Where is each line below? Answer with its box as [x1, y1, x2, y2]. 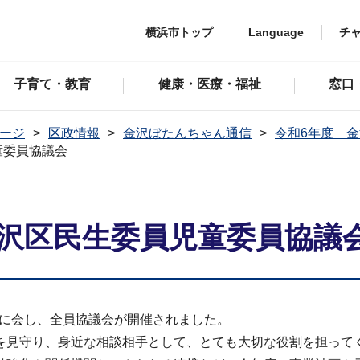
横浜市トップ [145, 25, 213, 39]
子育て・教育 [13, 77, 91, 91]
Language [248, 25, 304, 39]
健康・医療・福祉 [157, 77, 261, 91]
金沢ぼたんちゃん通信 [123, 126, 252, 140]
